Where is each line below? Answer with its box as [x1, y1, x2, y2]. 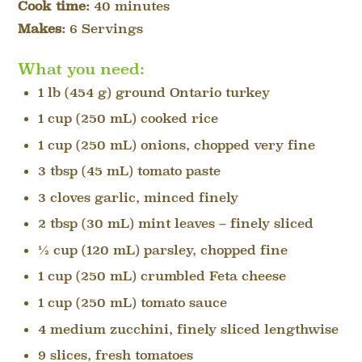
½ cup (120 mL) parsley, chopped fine [37, 241, 288, 260]
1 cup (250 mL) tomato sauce [37, 293, 227, 313]
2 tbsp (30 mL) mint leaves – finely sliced [37, 215, 314, 234]
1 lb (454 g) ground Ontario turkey [37, 83, 270, 103]
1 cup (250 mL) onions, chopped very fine [37, 136, 315, 155]
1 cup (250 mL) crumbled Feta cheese [37, 267, 286, 287]
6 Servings [65, 20, 144, 40]
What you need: [18, 58, 145, 82]
